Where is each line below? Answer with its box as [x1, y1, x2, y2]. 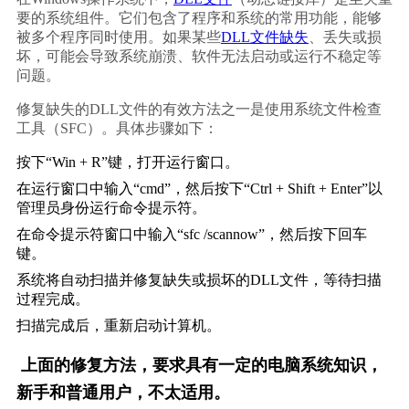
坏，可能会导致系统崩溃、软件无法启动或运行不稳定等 [16, 48, 382, 64]
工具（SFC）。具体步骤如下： [16, 121, 218, 136]
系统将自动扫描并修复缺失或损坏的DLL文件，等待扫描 [16, 272, 382, 288]
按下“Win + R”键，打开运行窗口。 [16, 154, 239, 170]
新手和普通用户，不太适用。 [16, 381, 230, 403]
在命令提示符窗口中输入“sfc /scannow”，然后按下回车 [16, 226, 367, 242]
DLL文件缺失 [220, 29, 309, 45]
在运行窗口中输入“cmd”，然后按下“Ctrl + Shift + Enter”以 [16, 181, 383, 196]
